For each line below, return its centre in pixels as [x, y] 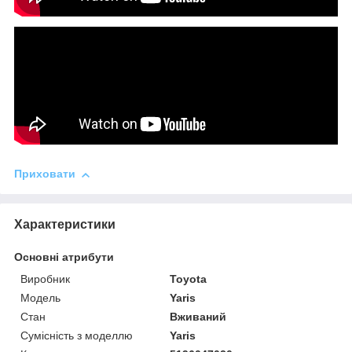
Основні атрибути [64, 257]
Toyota [189, 279]
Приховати [45, 174]
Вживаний [198, 317]
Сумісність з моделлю [77, 336]
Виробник [45, 279]
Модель [40, 298]
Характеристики [65, 225]
